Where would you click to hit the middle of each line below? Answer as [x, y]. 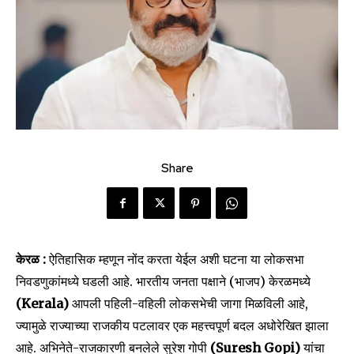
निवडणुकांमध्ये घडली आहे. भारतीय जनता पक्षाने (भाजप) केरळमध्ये [163, 282]
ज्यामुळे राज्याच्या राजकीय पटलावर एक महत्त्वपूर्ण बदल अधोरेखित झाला [172, 326]
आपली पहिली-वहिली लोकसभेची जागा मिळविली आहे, [190, 304]
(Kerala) [44, 304]
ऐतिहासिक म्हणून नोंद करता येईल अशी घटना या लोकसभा [177, 260]
